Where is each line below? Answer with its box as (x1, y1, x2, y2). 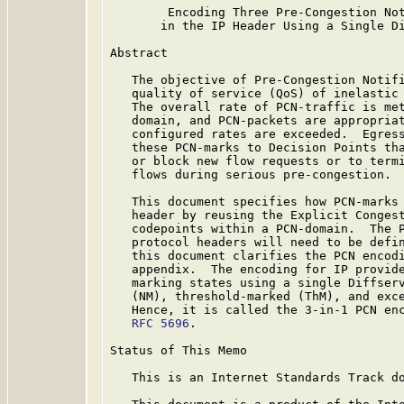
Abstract (110, 46, 168, 60)
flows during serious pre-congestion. (110, 168, 391, 181)
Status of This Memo (110, 344, 247, 357)
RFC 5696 (132, 317, 189, 330)
